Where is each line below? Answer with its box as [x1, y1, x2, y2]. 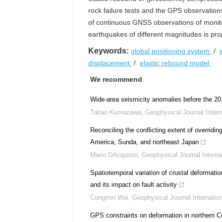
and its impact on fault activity [90, 181, 177, 188]
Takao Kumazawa [90, 109, 141, 116]
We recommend [90, 75, 142, 83]
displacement [88, 59, 132, 67]
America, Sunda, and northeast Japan [90, 138, 199, 146]
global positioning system [131, 47, 212, 55]
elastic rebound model [140, 59, 211, 67]
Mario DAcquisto [90, 151, 138, 159]
